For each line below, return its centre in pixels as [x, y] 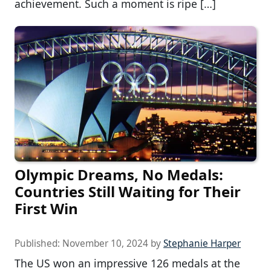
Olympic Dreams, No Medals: [119, 175]
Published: [38, 244]
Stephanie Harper [202, 244]
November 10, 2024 [105, 244]
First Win [46, 209]
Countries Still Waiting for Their [128, 192]
